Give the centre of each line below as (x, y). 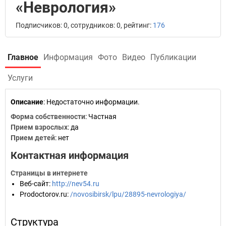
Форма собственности (48, 117)
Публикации (173, 57)
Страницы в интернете (49, 173)
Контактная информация (70, 155)
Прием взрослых (39, 127)
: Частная (101, 117)
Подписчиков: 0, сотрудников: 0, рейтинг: (84, 25)
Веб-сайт (34, 184)
